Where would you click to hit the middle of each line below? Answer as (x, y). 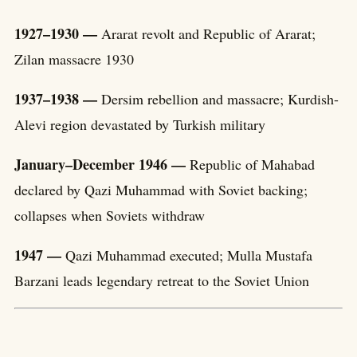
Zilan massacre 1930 (74, 59)
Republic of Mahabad (252, 164)
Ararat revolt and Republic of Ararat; (208, 33)
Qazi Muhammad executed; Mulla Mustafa (189, 255)
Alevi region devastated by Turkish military (140, 124)
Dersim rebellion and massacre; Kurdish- (220, 98)
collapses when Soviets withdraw (110, 215)
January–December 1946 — (102, 164)
